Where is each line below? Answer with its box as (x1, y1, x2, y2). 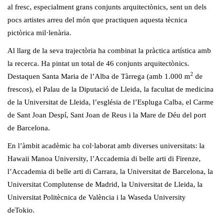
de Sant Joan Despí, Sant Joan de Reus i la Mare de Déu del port (7, 111, 206, 119)
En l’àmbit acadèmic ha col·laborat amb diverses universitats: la (7, 142, 205, 150)
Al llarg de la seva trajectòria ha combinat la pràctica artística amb (7, 47, 211, 55)
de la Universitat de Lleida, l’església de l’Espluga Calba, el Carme (7, 98, 214, 107)
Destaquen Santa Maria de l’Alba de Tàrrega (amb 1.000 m (7, 72, 190, 81)
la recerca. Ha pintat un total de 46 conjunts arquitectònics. (7, 59, 189, 68)
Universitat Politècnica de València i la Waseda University (7, 193, 186, 202)
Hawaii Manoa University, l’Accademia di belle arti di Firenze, (7, 155, 201, 163)
